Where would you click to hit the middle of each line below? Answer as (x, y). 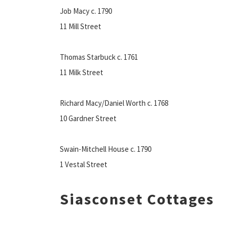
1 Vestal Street (84, 164)
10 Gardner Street (88, 118)
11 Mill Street (81, 26)
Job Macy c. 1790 (86, 11)
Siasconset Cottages (137, 199)
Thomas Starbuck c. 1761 (99, 57)
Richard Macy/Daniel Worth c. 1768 (114, 103)
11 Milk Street (82, 72)
